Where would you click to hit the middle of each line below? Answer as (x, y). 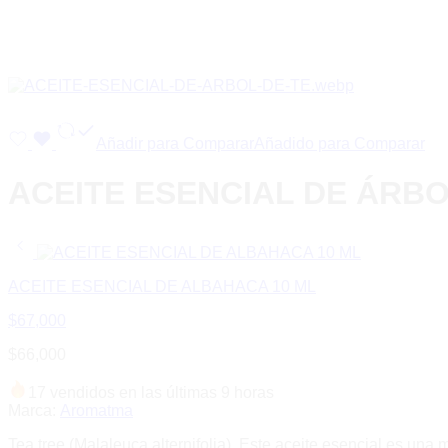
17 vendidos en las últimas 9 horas (151, 393)
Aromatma (96, 411)
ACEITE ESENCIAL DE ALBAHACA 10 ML (162, 287)
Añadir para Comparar (175, 144)
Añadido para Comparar (339, 144)
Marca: (32, 411)
